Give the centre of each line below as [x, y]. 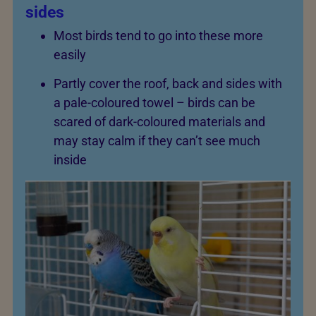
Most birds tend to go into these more [158, 36]
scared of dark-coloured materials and [159, 121]
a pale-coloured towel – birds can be [154, 102]
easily [70, 55]
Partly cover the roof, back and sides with [168, 83]
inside [70, 159]
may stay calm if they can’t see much [157, 140]
